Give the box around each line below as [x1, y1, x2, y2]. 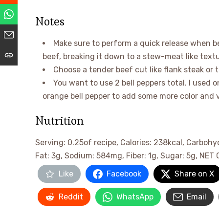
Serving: [35, 138, 67, 147]
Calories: [120, 138, 153, 147]
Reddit [59, 192, 83, 201]
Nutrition [35, 113, 84, 128]
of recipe [84, 138, 116, 147]
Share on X [175, 169, 214, 178]
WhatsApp [116, 192, 153, 201]
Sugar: [160, 151, 186, 160]
